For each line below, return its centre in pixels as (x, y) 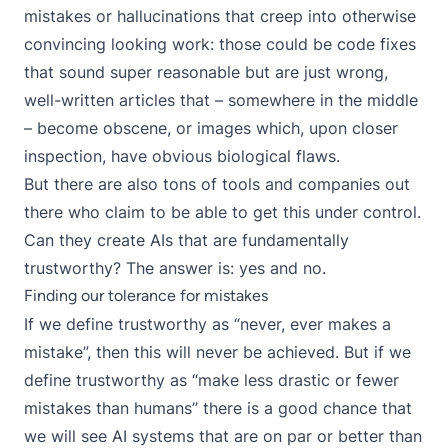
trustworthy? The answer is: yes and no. (175, 268)
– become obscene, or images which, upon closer (211, 128)
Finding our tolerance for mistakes (146, 295)
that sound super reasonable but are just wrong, (206, 72)
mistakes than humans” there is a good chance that (218, 408)
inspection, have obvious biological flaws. (182, 156)
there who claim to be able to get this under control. (222, 212)
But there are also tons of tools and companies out (217, 184)
